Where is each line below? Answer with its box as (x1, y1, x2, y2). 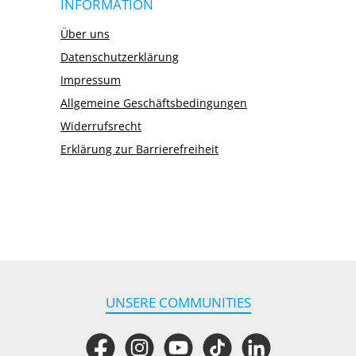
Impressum (60, 72, 121, 87)
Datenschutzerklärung (60, 49, 179, 64)
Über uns (60, 26, 110, 41)
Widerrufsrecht (60, 118, 141, 133)
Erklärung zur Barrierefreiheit (60, 141, 219, 157)
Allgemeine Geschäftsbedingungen (60, 95, 247, 110)
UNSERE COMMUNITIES (105, 293, 251, 311)
